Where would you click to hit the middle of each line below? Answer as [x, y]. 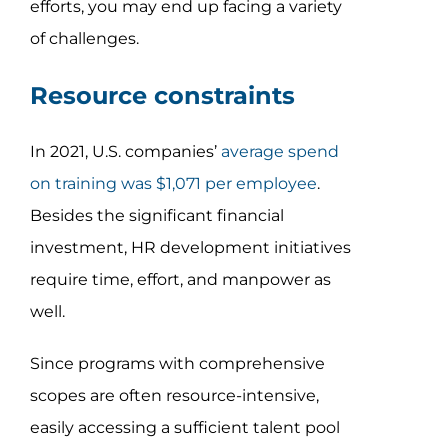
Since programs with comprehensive [177, 363]
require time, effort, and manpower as [180, 279]
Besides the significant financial [156, 215]
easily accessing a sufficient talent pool [184, 427]
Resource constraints [162, 95]
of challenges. [84, 38]
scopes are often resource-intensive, [174, 395]
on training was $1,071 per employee [173, 183]
